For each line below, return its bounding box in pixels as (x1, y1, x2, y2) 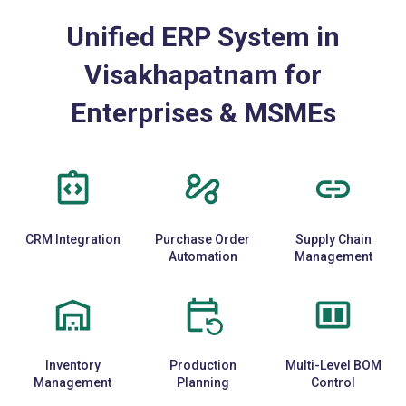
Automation (168, 248, 237, 264)
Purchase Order (155, 231, 251, 246)
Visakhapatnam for (84, 58, 322, 91)
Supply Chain (295, 231, 372, 246)
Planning (176, 374, 229, 390)
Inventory (44, 357, 101, 372)
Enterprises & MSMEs (70, 96, 336, 129)
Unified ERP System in (66, 20, 340, 53)
